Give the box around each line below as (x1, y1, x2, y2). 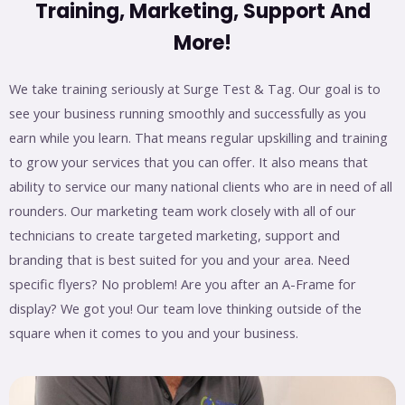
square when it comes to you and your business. (9, 323, 298, 342)
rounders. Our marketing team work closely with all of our (9, 201, 356, 220)
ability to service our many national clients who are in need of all (9, 176, 392, 195)
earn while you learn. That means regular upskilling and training (9, 127, 388, 146)
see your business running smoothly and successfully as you (9, 103, 366, 122)
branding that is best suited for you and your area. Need (9, 250, 350, 268)
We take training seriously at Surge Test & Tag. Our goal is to (9, 79, 381, 98)
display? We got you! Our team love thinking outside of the (9, 298, 362, 317)
